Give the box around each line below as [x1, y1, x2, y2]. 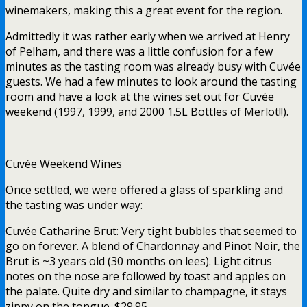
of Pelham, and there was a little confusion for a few [5, 43, 273, 59]
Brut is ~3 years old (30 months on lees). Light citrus [5, 253, 272, 269]
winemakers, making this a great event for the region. [5, 2, 282, 18]
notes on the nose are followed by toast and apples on [5, 268, 286, 284]
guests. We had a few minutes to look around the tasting [5, 73, 297, 89]
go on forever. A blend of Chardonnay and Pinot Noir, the [5, 238, 300, 254]
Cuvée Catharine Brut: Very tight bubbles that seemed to [5, 223, 297, 238]
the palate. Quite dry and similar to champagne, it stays [5, 283, 287, 299]
